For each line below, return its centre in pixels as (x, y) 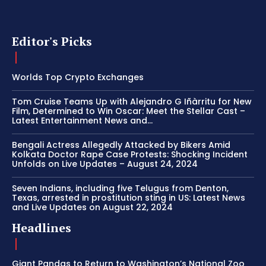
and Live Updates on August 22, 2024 (92, 208)
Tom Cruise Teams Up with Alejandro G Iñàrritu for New (132, 102)
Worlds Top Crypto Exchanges (78, 77)
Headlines (42, 228)
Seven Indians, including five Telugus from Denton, (120, 189)
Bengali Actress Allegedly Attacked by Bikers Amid (121, 145)
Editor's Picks (52, 42)
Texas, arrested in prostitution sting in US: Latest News (129, 198)
